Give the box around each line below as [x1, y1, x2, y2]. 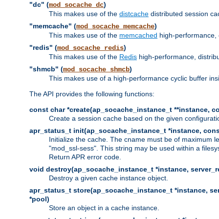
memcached [119, 31, 157, 39]
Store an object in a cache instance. [49, 203, 159, 212]
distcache [119, 9, 149, 18]
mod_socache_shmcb [63, 65, 130, 73]
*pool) [29, 195, 49, 203]
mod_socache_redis [57, 44, 124, 52]
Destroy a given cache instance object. [49, 174, 168, 182]
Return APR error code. [49, 153, 121, 161]
